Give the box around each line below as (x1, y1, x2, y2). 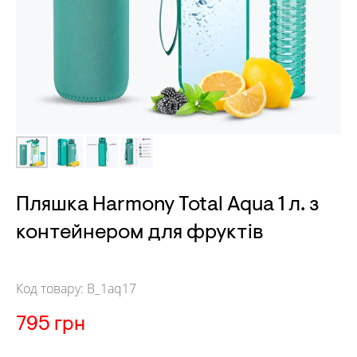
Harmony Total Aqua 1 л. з (88, 195, 319, 216)
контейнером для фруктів (16, 223, 263, 244)
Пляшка (16, 195, 88, 216)
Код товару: (16, 280, 87, 297)
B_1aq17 (87, 280, 136, 297)
